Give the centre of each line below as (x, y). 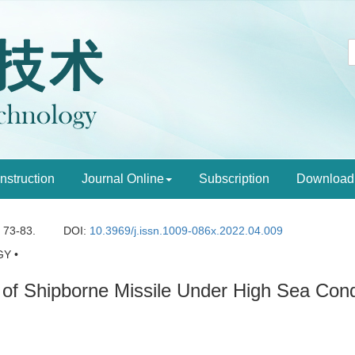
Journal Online (123, 179)
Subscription (234, 179)
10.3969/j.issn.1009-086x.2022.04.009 (187, 231)
